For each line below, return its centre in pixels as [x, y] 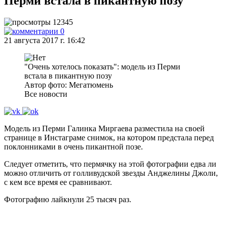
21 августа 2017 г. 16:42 [45, 40]
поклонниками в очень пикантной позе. [73, 147]
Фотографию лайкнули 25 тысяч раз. [68, 199]
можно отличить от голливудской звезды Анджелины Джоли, [111, 173]
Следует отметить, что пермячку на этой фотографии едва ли [110, 164]
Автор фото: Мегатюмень [69, 85]
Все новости [46, 94]
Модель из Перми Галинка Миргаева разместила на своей [104, 128]
